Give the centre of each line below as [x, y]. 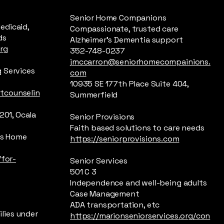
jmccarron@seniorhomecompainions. [140, 62]
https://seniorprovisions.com [125, 139]
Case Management [105, 194]
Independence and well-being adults [138, 183]
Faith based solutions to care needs [137, 128]
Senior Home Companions [118, 18]
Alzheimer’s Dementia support [126, 40]
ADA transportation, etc [115, 205]
